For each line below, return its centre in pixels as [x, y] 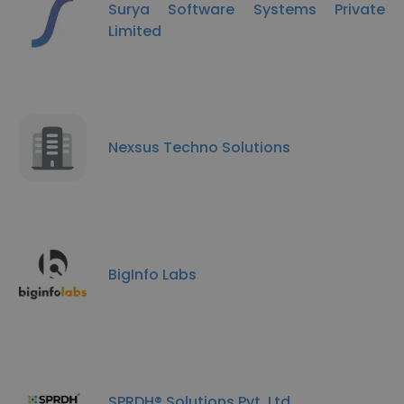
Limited [135, 31]
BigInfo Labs [152, 274]
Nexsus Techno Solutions [199, 147]
